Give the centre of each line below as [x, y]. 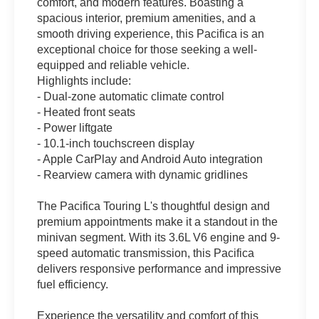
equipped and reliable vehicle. [114, 65]
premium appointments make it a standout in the [158, 221]
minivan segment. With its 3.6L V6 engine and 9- [159, 237]
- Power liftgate [75, 127]
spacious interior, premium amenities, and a [147, 18]
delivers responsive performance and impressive [159, 268]
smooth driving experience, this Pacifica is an [151, 33]
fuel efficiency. [73, 284]
